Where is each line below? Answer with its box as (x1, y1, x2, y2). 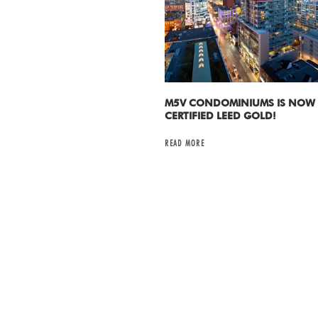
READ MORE (164, 137, 204, 149)
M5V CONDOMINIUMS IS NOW (164, 97, 315, 109)
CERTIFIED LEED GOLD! (164, 110, 276, 122)
